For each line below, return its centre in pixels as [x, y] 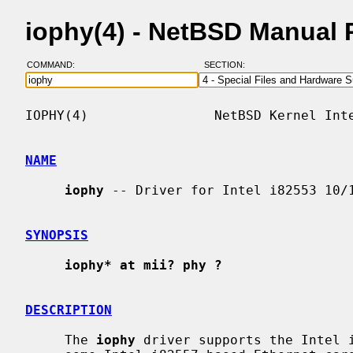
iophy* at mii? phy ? [143, 265]
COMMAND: [55, 65]
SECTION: [228, 65]
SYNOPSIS [57, 235]
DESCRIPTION [69, 310]
